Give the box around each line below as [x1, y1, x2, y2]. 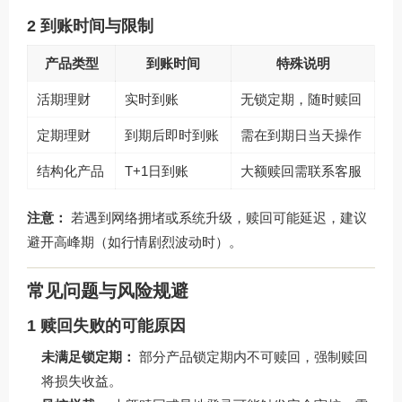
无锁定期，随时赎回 [240, 91, 362, 107]
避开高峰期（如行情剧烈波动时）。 [27, 233, 242, 249]
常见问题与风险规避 [27, 281, 188, 301]
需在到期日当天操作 [240, 127, 362, 143]
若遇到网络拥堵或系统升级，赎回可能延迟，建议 [67, 209, 367, 225]
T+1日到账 [125, 162, 188, 179]
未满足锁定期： [41, 349, 135, 365]
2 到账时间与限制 [27, 16, 153, 35]
